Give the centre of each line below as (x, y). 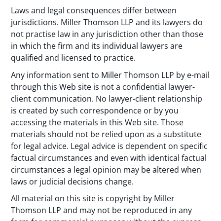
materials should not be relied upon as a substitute (106, 134)
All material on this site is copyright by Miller (93, 199)
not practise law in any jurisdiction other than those (107, 34)
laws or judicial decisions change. (73, 181)
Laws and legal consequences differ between (94, 11)
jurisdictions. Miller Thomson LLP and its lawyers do (107, 22)
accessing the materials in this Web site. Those (97, 122)
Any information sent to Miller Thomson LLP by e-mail (110, 75)
